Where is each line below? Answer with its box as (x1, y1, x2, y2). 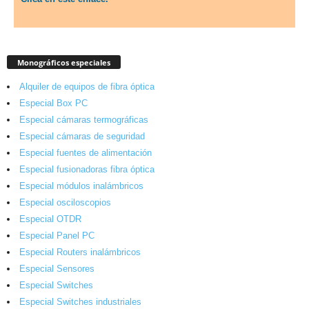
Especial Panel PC (19, 230, 94, 241)
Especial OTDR (19, 214, 81, 225)
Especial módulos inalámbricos (19, 181, 143, 192)
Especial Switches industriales (19, 297, 141, 308)
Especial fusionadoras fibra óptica (19, 164, 154, 175)
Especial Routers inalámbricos (19, 247, 141, 258)
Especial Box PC (19, 98, 88, 109)
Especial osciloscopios (19, 197, 111, 208)
